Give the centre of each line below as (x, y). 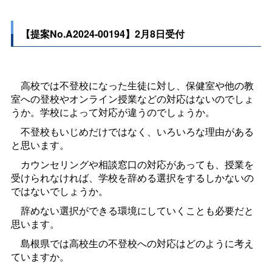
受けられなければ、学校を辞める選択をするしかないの (132, 177)
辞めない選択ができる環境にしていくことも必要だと (132, 210)
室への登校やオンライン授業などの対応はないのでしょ (132, 98)
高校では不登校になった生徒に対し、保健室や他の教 (132, 85)
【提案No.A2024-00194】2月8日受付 (103, 33)
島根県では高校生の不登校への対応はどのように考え (132, 243)
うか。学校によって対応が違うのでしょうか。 (113, 112)
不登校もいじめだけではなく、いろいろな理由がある (132, 131)
